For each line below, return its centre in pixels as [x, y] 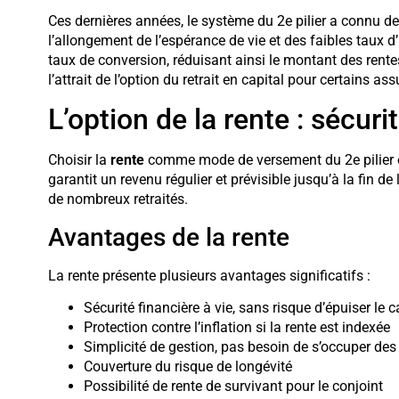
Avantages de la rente [168, 237]
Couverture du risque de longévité [187, 367]
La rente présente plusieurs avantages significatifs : [209, 275]
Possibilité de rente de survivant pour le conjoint [233, 387]
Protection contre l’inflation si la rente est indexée [236, 328]
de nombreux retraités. [118, 199]
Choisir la [79, 160]
